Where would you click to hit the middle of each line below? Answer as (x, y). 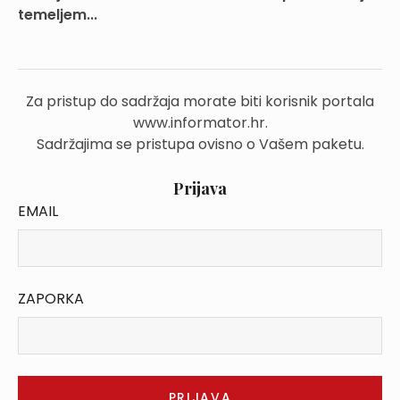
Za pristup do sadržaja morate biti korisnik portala (200, 101)
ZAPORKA (51, 299)
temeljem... (58, 15)
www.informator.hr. (200, 123)
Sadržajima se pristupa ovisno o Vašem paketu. (200, 144)
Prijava (200, 188)
